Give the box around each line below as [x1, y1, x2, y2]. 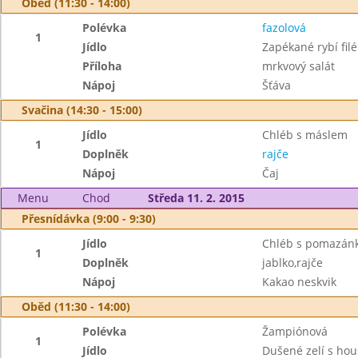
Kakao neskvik [261, 274, 336, 289]
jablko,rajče [261, 255, 323, 270]
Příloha [82, 58, 122, 74]
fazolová [261, 20, 306, 35]
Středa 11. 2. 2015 [147, 190, 245, 205]
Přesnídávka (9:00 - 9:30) [22, 211, 156, 226]
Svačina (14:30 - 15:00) [22, 102, 142, 117]
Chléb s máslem [261, 127, 348, 142]
